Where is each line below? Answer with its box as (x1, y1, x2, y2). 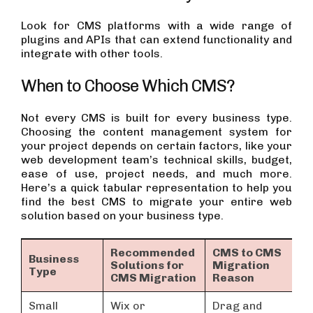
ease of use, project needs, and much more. (21, 167, 292, 181)
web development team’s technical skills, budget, (21, 153, 292, 167)
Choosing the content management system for (21, 125, 292, 139)
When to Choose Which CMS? (21, 75, 235, 96)
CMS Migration (110, 271, 196, 285)
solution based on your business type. (21, 209, 226, 223)
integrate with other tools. (21, 47, 166, 61)
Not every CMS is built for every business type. (21, 111, 292, 125)
